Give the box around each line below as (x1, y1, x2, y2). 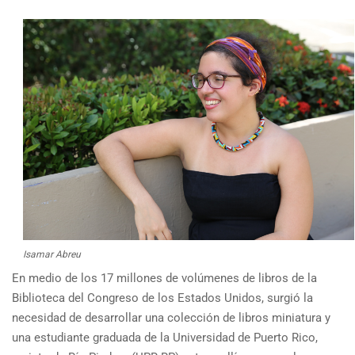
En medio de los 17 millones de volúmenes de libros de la (12, 270, 317, 285)
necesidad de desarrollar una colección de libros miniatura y (12, 310, 330, 325)
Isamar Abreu (23, 248, 81, 260)
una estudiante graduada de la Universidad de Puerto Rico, (12, 330, 318, 345)
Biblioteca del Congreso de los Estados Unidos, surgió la (12, 290, 313, 305)
